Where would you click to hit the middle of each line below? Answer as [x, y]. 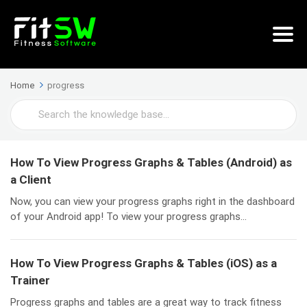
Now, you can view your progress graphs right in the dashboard [152, 201]
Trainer [30, 280]
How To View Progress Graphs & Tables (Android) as [151, 162]
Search [28, 108]
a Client [31, 180]
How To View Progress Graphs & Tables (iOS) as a [144, 263]
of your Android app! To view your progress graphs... [128, 217]
